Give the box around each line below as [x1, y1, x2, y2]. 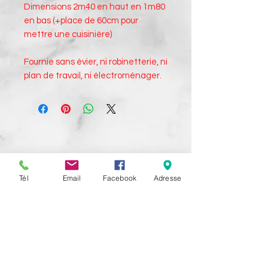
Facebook [102, 173, 137, 182]
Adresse [153, 173, 182, 182]
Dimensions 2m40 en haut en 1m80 [24, 2, 165, 11]
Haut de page [69, 169, 122, 181]
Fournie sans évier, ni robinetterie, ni [24, 57, 167, 66]
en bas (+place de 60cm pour [24, 16, 138, 25]
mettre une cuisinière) [24, 29, 112, 39]
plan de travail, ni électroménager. [24, 71, 162, 80]
